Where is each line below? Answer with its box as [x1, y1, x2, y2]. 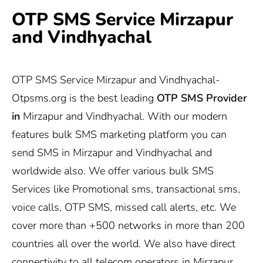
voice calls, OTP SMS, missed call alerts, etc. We [12, 200, 236, 215]
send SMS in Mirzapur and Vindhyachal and [12, 146, 212, 160]
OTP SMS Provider [157, 91, 247, 106]
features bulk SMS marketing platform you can [12, 127, 227, 142]
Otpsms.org [12, 91, 66, 106]
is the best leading [66, 91, 157, 106]
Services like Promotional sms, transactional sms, [12, 182, 240, 197]
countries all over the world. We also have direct [12, 237, 235, 251]
